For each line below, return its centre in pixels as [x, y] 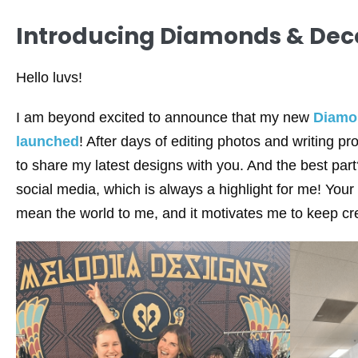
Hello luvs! [49, 78]
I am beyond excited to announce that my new [165, 117]
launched [48, 141]
